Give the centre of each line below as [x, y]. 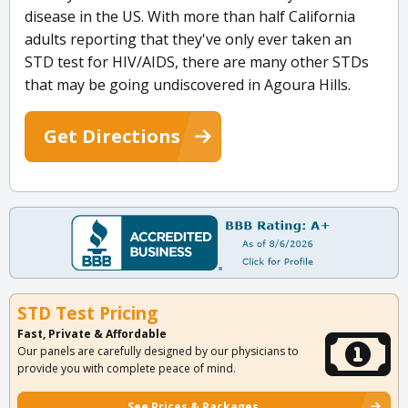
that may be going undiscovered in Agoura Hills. [188, 85]
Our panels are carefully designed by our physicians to [158, 352]
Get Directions [112, 137]
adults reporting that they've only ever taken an [188, 40]
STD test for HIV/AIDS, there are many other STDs [197, 62]
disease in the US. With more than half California [190, 17]
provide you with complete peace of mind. [127, 369]
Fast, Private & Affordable [92, 334]
